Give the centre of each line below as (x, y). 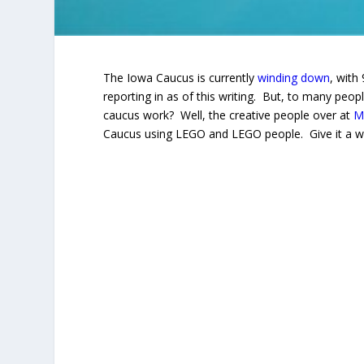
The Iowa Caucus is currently (181, 77)
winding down (294, 77)
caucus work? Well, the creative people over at (229, 115)
